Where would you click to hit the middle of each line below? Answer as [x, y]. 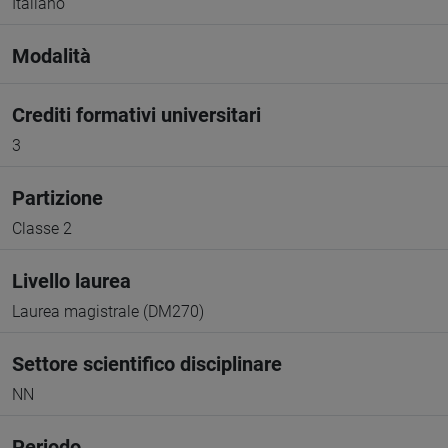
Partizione [57, 198]
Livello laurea [71, 281]
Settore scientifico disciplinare [147, 364]
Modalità [51, 56]
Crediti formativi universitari [136, 115]
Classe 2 [42, 228]
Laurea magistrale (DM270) [108, 311]
